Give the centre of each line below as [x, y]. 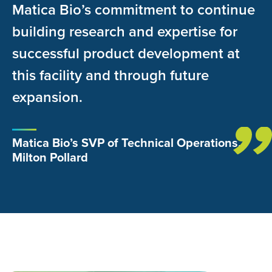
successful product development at [126, 53]
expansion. [47, 97]
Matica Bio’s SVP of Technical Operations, [127, 142]
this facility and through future [110, 75]
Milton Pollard [50, 157]
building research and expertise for [125, 31]
